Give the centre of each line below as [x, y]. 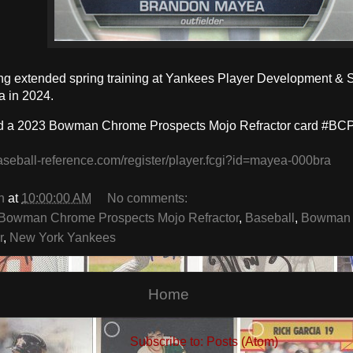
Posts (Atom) [242, 341]
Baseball [270, 218]
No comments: [149, 199]
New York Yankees [63, 238]
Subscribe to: [168, 341]
